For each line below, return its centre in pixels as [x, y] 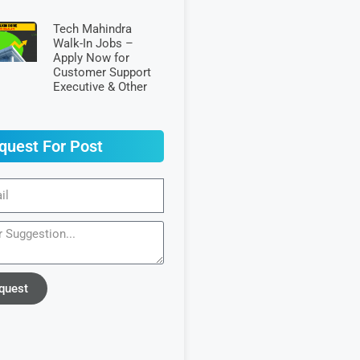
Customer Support [102, 72]
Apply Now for [91, 57]
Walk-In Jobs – [93, 43]
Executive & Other [100, 86]
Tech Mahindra [92, 29]
